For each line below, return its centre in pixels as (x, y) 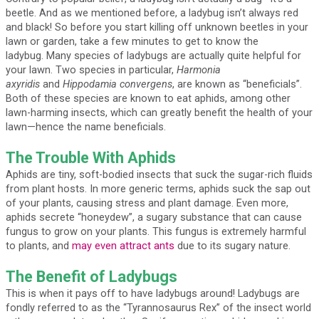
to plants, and (38, 245)
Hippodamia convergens (117, 84)
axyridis (22, 84)
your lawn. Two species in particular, (91, 69)
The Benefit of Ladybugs (91, 276)
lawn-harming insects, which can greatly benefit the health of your (159, 112)
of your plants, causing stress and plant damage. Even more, (147, 203)
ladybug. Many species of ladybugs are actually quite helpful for (153, 55)
